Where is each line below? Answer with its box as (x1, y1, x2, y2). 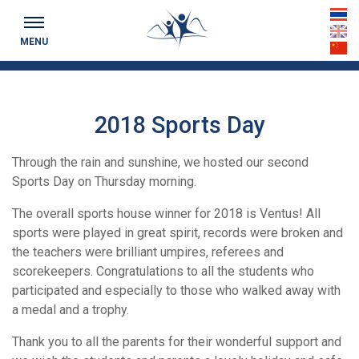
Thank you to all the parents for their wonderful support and (12, 334, 341, 349)
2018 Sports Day (94, 111, 265, 139)
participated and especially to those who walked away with (12, 283, 341, 298)
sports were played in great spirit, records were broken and (12, 225, 343, 240)
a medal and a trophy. (12, 302, 129, 317)
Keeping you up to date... (52, 17, 307, 44)
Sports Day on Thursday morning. (12, 174, 196, 189)
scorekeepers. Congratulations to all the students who (12, 264, 314, 279)
